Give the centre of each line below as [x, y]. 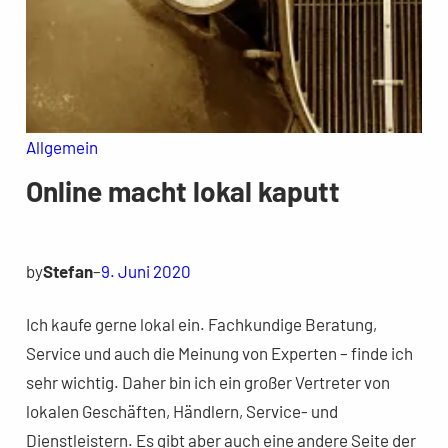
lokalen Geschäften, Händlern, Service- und [181, 410]
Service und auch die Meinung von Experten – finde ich [219, 352]
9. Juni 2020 [145, 270]
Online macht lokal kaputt [182, 190]
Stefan [67, 270]
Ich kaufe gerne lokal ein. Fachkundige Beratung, [201, 323]
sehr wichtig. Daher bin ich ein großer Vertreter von [207, 381]
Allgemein [61, 146]
